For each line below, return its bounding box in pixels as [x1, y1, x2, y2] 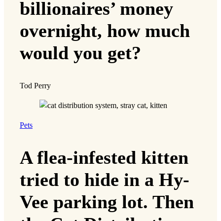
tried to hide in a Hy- [20, 169, 189, 190]
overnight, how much [20, 20, 190, 41]
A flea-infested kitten [20, 147, 188, 168]
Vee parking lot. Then [20, 191, 194, 213]
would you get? [20, 42, 141, 64]
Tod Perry [20, 81, 51, 90]
